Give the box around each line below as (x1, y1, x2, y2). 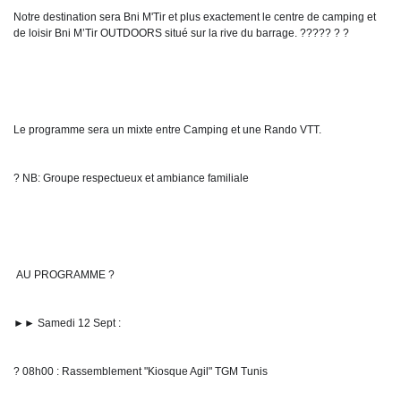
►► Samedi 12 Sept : (13, 317, 121, 329)
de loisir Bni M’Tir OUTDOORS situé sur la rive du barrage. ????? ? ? (13, 27, 352, 39)
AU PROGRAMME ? (16, 269, 115, 281)
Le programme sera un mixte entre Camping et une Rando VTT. (13, 124, 321, 136)
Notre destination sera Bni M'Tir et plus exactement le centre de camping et (13, 11, 376, 23)
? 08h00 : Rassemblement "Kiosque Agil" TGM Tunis (13, 365, 268, 378)
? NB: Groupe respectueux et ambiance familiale (13, 172, 249, 184)
